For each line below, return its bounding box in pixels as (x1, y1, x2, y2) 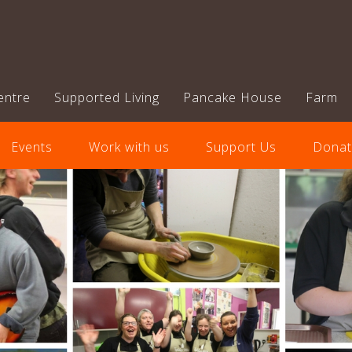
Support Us (205, 138, 277, 156)
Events (10, 138, 53, 156)
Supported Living (54, 89, 159, 106)
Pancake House (183, 89, 282, 106)
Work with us (88, 138, 170, 156)
